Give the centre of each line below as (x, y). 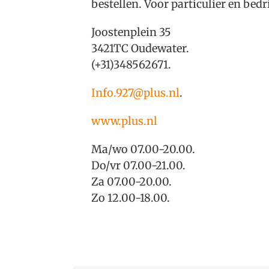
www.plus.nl (124, 121)
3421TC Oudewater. (140, 48)
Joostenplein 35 (131, 32)
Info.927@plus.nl (135, 93)
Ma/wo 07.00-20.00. (143, 149)
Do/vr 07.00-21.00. (138, 165)
